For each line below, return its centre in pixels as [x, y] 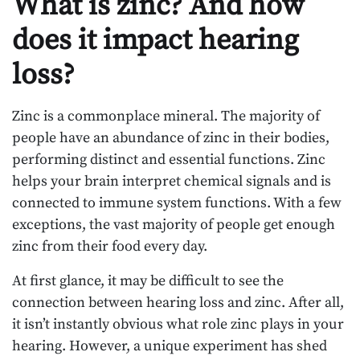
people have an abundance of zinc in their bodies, [171, 137]
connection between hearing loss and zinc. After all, [178, 302]
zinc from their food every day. [110, 246]
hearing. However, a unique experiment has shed [170, 346]
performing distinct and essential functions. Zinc [169, 159]
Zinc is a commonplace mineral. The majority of [166, 116]
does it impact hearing [155, 40]
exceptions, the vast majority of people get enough [174, 224]
